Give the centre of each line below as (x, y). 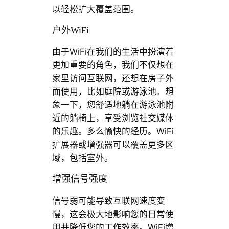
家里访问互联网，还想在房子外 (113, 78)
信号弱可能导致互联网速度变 (108, 201)
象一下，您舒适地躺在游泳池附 (113, 105)
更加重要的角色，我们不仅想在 (113, 65)
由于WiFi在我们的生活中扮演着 (113, 52)
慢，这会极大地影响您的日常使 (113, 214)
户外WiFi (70, 30)
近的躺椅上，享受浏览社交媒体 (113, 118)
